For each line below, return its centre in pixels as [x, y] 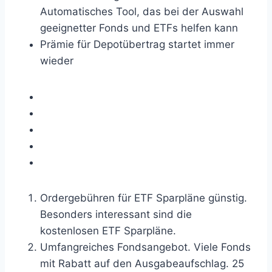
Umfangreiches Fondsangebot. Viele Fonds [145, 247]
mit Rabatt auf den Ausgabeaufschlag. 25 [142, 263]
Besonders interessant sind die [116, 214]
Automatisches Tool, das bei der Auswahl [142, 12]
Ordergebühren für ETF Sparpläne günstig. [144, 198]
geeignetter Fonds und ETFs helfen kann [139, 28]
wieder [57, 61]
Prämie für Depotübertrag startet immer [137, 44]
